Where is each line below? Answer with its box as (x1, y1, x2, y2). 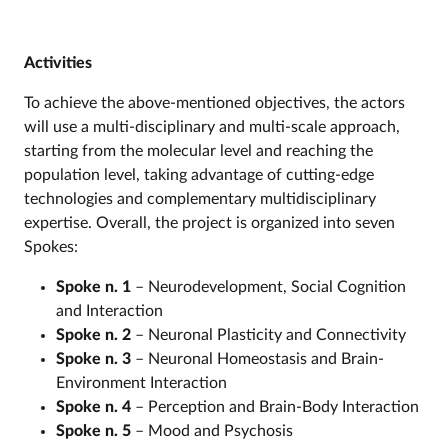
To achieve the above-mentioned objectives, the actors (24, 94, 405, 111)
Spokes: (24, 238, 78, 255)
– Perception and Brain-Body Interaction (135, 398, 419, 415)
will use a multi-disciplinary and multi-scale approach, (24, 118, 400, 135)
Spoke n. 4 (56, 398, 135, 415)
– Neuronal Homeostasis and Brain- (135, 350, 384, 367)
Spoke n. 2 (56, 326, 135, 343)
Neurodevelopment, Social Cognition (148, 278, 406, 295)
